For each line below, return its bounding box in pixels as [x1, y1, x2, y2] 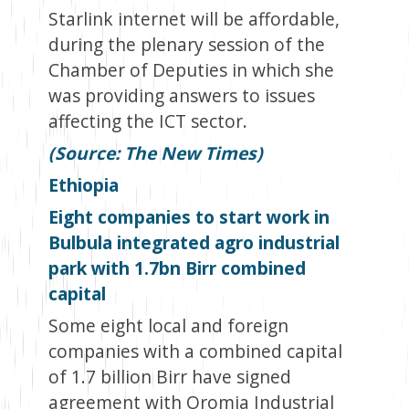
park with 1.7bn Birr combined [47, 256, 306, 281]
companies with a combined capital [47, 339, 342, 364]
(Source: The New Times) [47, 141, 263, 166]
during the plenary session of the [47, 32, 325, 58]
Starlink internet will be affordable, [47, 6, 340, 32]
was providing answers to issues [47, 83, 315, 109]
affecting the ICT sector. [47, 109, 247, 134]
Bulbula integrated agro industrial [47, 230, 340, 256]
